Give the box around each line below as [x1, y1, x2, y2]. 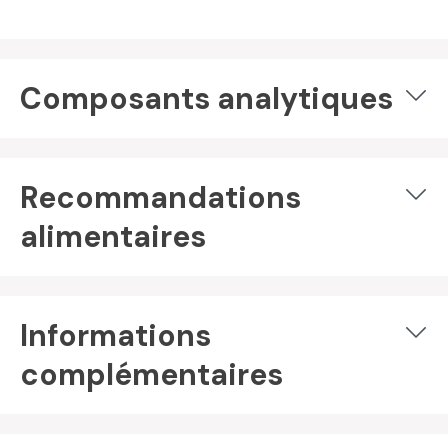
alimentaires [20, 217, 206, 256]
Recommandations [20, 178, 301, 217]
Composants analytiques [20, 79, 393, 118]
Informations [20, 316, 211, 355]
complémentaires [20, 355, 283, 394]
